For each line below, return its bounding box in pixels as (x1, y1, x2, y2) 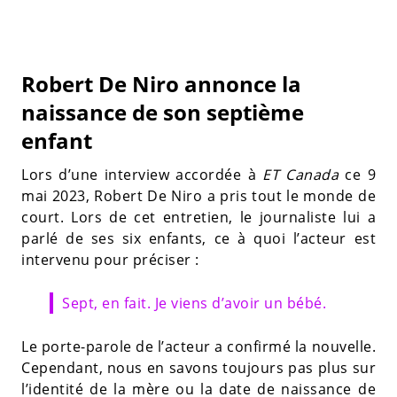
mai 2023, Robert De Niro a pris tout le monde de (21, 185, 376, 206)
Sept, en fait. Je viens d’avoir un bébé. (62, 292, 326, 313)
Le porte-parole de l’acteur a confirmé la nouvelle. (21, 336, 376, 356)
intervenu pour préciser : (21, 249, 199, 269)
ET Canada (256, 164, 339, 184)
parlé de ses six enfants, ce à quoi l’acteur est (21, 228, 376, 248)
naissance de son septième (21, 97, 304, 127)
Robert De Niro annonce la (21, 68, 301, 98)
